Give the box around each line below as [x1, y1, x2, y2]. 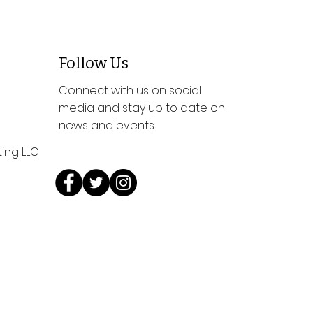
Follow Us [58, 54, 129, 73]
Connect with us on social [58, 82, 201, 99]
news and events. [58, 117, 155, 133]
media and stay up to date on [58, 100, 225, 116]
